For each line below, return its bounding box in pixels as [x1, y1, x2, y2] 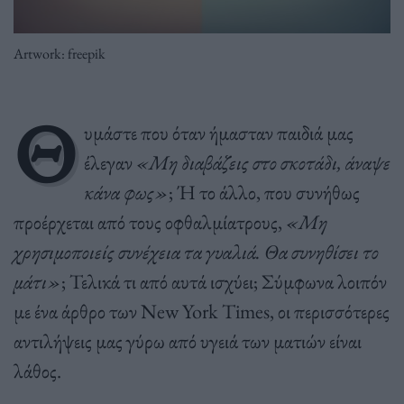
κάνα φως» [83, 178, 169, 206]
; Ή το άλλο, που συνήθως [168, 178, 360, 206]
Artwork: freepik [14, 43, 106, 63]
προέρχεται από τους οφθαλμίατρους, [14, 207, 286, 235]
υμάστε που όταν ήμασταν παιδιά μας [83, 118, 353, 146]
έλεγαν [83, 148, 136, 176]
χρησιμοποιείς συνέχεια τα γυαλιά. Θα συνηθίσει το [14, 237, 379, 265]
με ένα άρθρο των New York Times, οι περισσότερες [14, 297, 390, 325]
